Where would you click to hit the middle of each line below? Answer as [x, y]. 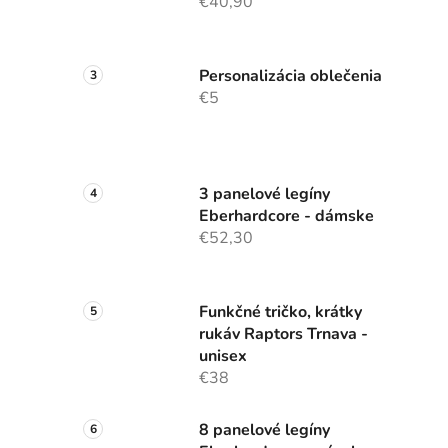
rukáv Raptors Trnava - [283, 334]
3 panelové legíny [264, 194]
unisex [223, 356]
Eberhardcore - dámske [286, 216]
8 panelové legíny [264, 430]
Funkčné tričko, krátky [280, 312]
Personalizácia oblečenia [290, 76]
